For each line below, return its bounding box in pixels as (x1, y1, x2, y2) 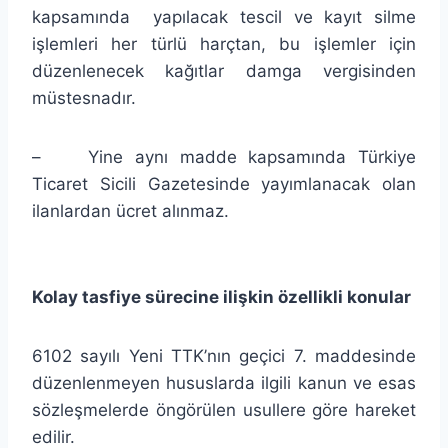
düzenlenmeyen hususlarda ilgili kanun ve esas (32, 372, 416, 393)
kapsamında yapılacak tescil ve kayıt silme (32, 6, 416, 27)
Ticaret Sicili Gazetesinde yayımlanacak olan (32, 173, 416, 194)
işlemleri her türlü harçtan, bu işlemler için (32, 33, 416, 54)
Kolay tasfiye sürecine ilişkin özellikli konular (32, 286, 411, 307)
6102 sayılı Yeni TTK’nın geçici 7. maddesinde (32, 345, 416, 366)
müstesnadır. (32, 87, 136, 108)
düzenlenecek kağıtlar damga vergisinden (32, 60, 416, 81)
